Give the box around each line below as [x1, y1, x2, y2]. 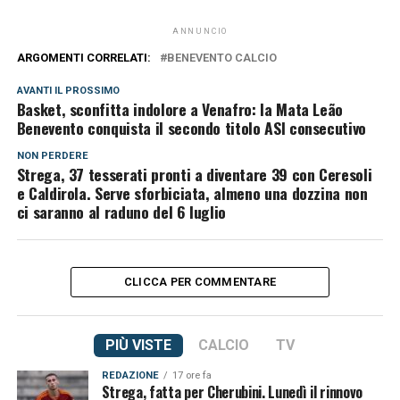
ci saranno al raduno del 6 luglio [16, 199, 227, 223]
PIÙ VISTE [104, 336, 171, 354]
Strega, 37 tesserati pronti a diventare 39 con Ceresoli [16, 162, 372, 186]
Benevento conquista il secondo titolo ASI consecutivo [16, 115, 367, 139]
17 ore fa [171, 369, 212, 381]
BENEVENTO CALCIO [166, 50, 277, 64]
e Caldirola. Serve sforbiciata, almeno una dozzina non [16, 180, 368, 204]
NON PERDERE [16, 149, 88, 162]
